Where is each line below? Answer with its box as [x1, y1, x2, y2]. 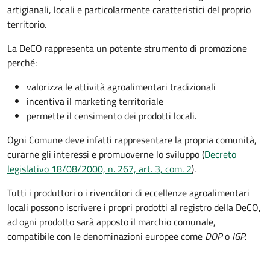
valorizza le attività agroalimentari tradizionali [27, 80, 216, 95]
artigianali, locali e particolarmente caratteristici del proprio [7, 2, 251, 17]
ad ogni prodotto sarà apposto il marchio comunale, [7, 215, 216, 230]
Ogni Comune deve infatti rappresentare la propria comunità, [7, 133, 257, 148]
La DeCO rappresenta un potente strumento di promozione [7, 41, 247, 56]
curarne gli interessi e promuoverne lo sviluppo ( [7, 147, 204, 162]
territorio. [7, 17, 46, 32]
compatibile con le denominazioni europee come [7, 229, 205, 244]
